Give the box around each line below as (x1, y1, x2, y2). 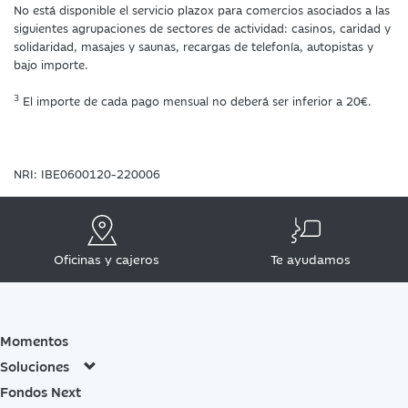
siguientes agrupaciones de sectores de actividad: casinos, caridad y (14, 18, 391, 36)
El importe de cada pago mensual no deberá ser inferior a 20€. (19, 91, 372, 108)
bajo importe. (14, 55, 88, 72)
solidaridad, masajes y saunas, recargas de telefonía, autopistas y (14, 36, 373, 54)
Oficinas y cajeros (53, 249, 159, 268)
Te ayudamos (270, 249, 351, 268)
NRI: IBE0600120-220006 (14, 164, 160, 181)
